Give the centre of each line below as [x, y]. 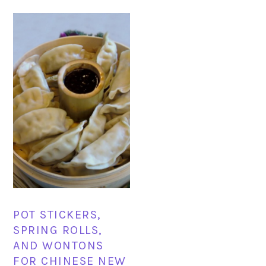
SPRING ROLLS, [58, 230]
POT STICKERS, [57, 214]
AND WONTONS [58, 245]
